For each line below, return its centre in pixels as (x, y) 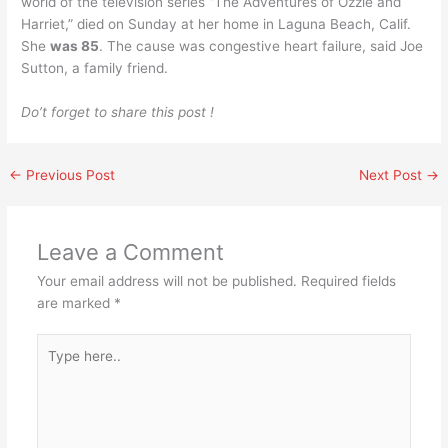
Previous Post (69, 174)
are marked (75, 302)
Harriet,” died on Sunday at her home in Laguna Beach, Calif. (216, 23)
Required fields (348, 280)
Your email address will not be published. (166, 280)
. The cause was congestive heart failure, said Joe (261, 45)
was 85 (75, 45)
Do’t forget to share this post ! (118, 111)
